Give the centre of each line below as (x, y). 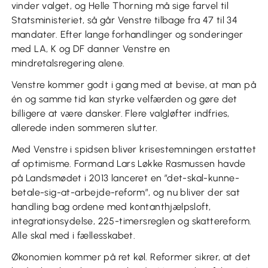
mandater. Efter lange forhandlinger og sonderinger (127, 35)
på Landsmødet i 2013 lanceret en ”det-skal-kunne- (125, 178)
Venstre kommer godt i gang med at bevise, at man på (134, 85)
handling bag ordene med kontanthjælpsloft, (111, 207)
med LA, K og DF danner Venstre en (91, 49)
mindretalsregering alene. (68, 63)
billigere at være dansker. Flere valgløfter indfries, (120, 114)
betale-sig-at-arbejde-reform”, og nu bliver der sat (126, 193)
